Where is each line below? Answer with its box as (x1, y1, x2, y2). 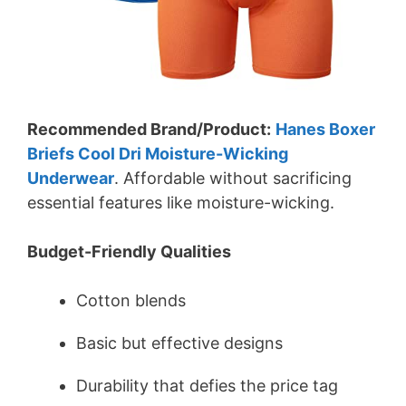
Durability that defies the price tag (76, 376, 338, 396)
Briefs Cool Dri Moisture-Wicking (27, 144, 288, 164)
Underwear (27, 169, 114, 188)
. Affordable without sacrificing (114, 169, 352, 188)
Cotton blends (76, 291, 186, 311)
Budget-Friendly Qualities (27, 242, 231, 262)
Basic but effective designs (76, 333, 283, 353)
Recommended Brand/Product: (27, 120, 271, 140)
